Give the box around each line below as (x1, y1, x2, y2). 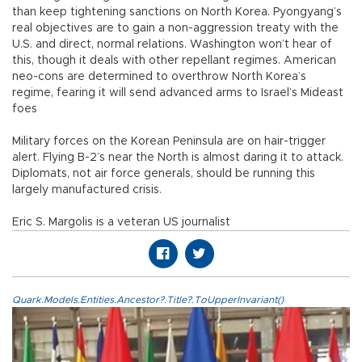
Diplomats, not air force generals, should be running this (12, 168, 315, 180)
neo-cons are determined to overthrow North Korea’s (12, 71, 306, 83)
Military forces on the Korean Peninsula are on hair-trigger (12, 136, 326, 148)
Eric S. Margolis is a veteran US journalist (12, 217, 230, 229)
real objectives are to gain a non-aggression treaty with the (12, 23, 339, 35)
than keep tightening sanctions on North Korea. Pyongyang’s (12, 6, 342, 19)
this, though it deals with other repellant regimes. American (12, 55, 336, 67)
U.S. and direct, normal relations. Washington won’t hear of (12, 39, 332, 51)
